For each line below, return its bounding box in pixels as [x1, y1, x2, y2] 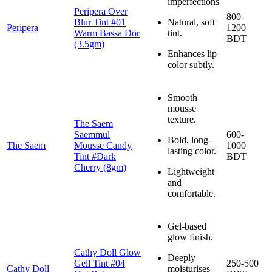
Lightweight [168, 166, 214, 177]
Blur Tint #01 [74, 16, 126, 27]
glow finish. [168, 231, 213, 242]
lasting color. [168, 145, 216, 156]
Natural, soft [168, 16, 215, 27]
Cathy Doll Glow [74, 246, 141, 257]
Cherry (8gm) [74, 161, 126, 172]
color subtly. [168, 59, 214, 70]
